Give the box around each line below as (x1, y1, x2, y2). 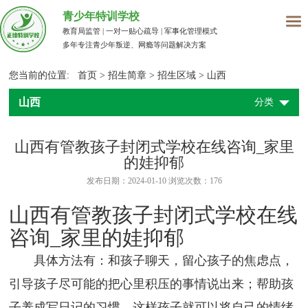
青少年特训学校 (63, 10, 140, 23)
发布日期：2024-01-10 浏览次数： (86, 176, 210, 186)
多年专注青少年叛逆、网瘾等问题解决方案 (63, 41, 207, 49)
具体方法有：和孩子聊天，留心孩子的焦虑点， (34, 254, 294, 268)
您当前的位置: (9, 70, 78, 81)
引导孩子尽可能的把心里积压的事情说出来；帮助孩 (9, 277, 294, 291)
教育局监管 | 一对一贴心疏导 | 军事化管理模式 (63, 27, 218, 36)
